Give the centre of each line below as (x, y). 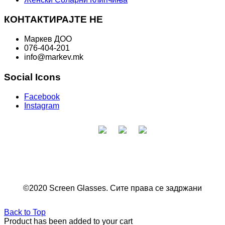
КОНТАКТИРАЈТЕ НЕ (53, 20)
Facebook (42, 96)
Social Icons (32, 77)
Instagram (42, 105)
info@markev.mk (54, 57)
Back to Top (25, 212)
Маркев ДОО (48, 39)
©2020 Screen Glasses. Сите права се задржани (113, 188)
